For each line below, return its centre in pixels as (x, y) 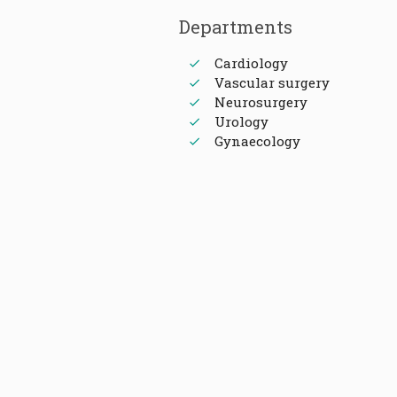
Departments (235, 27)
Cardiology (251, 62)
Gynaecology (257, 140)
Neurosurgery (261, 101)
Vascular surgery (272, 82)
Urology (241, 121)
